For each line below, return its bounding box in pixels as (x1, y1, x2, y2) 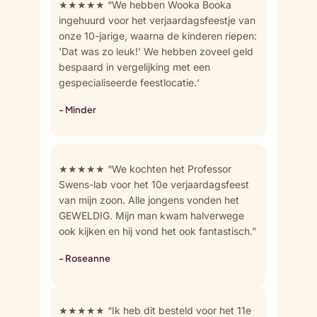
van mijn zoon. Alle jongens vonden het (58, 194, 239, 207)
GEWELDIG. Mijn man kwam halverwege (58, 209, 244, 222)
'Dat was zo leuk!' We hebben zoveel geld (58, 45, 253, 58)
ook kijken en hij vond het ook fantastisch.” (58, 225, 256, 238)
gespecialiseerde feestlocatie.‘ (58, 76, 200, 89)
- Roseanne (58, 253, 110, 265)
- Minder (58, 104, 96, 116)
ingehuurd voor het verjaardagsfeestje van (58, 14, 255, 27)
